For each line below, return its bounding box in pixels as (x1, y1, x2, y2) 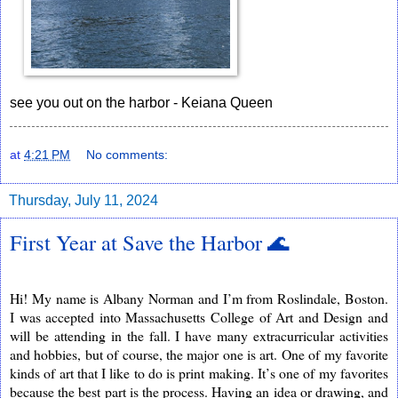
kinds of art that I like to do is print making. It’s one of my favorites (10, 362, 388, 382)
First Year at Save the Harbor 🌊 (10, 227, 289, 257)
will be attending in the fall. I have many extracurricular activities (10, 325, 388, 345)
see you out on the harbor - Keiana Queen (10, 95, 276, 111)
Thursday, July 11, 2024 (9, 192, 158, 208)
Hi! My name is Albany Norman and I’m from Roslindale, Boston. (10, 288, 388, 307)
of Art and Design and (259, 306, 389, 326)
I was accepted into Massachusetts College (10, 306, 259, 326)
